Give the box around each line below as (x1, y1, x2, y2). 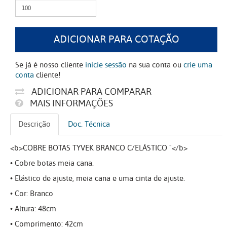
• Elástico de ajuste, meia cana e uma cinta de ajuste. (10, 173, 185, 184)
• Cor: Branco (10, 188, 53, 200)
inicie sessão (85, 59, 127, 71)
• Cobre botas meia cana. (10, 158, 94, 169)
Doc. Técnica (68, 119, 110, 130)
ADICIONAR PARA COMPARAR (29, 85, 152, 99)
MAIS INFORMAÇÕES (28, 97, 113, 110)
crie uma (183, 59, 212, 71)
